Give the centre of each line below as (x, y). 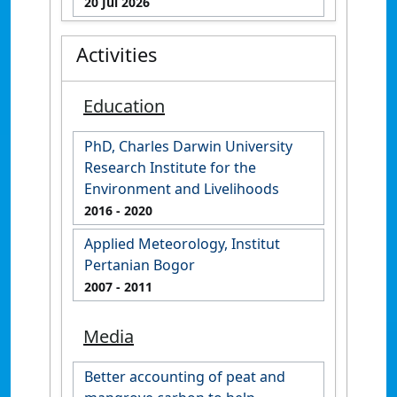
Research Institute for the (170, 167)
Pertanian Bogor (140, 265)
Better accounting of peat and (185, 376)
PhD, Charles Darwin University (188, 146)
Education (124, 105)
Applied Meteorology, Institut (182, 243)
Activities (117, 54)
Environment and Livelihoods (182, 188)
